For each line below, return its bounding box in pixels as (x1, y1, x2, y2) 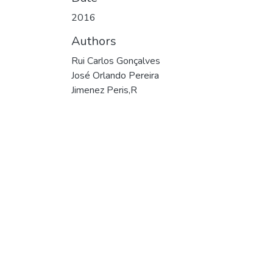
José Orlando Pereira (71, 69, 159, 82)
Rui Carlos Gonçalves (71, 54, 160, 68)
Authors (71, 33, 116, 49)
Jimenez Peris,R (71, 83, 137, 97)
